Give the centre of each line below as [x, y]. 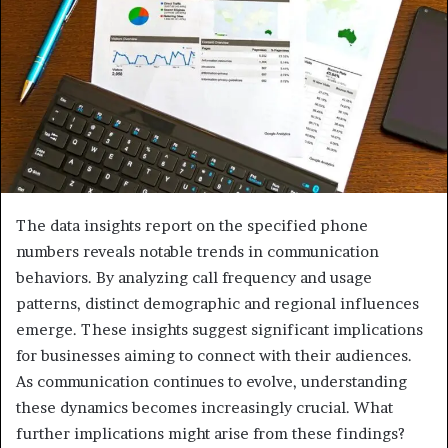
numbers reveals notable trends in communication [197, 251]
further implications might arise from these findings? [210, 433]
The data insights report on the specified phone [192, 225]
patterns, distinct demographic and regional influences [217, 303]
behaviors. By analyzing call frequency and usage [194, 277]
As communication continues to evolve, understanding [211, 381]
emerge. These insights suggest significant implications [219, 329]
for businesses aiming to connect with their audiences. [214, 355]
